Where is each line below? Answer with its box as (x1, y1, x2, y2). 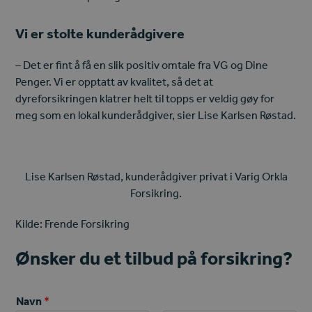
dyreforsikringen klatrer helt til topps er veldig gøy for (15, 91, 275, 106)
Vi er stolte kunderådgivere (15, 25, 185, 42)
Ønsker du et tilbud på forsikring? (15, 247, 297, 270)
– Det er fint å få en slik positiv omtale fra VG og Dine (15, 58, 269, 72)
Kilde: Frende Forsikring (15, 217, 130, 231)
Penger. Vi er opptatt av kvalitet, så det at (15, 75, 214, 89)
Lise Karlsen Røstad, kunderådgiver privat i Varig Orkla (24, 169, 288, 184)
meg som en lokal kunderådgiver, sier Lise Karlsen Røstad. (15, 108, 297, 123)
